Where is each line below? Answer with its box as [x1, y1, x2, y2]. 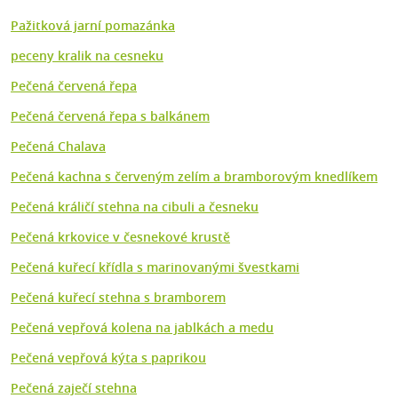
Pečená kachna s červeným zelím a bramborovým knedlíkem [11, 167, 378, 185]
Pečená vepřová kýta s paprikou [11, 348, 206, 366]
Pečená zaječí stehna [11, 378, 137, 396]
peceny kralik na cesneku [11, 46, 163, 64]
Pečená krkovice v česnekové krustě [11, 227, 230, 245]
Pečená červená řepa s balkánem [11, 107, 210, 124]
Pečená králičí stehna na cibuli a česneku [11, 197, 259, 215]
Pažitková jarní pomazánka [11, 16, 175, 34]
